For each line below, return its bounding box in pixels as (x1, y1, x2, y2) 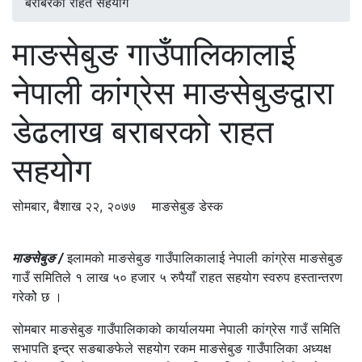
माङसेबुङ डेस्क (148, 198, 223, 215)
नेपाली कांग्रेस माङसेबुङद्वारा (12, 73, 334, 113)
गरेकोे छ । (12, 288, 62, 305)
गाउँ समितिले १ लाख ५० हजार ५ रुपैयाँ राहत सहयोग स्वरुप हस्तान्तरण (12, 269, 343, 286)
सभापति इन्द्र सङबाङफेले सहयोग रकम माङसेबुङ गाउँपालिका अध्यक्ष (12, 340, 331, 357)
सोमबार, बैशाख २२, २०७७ (12, 198, 148, 215)
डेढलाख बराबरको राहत (12, 112, 274, 152)
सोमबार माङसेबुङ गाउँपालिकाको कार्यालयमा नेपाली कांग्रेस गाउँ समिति (12, 321, 340, 338)
